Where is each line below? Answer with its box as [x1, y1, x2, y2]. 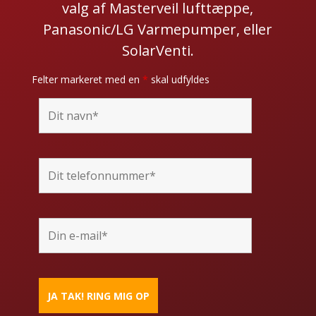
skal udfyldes [147, 73, 209, 87]
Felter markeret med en [31, 73, 142, 87]
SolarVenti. [121, 41, 194, 61]
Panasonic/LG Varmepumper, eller [43, 20, 273, 39]
